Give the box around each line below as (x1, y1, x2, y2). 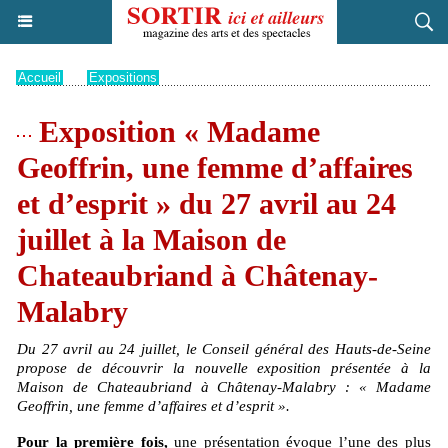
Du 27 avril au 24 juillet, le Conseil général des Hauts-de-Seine (17, 341, 431, 357)
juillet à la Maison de (17, 223, 286, 256)
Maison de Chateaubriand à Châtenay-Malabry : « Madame (17, 379, 431, 395)
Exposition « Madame (31, 115, 320, 148)
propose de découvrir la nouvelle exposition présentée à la (17, 360, 431, 376)
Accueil (18, 70, 61, 85)
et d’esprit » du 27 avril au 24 (17, 187, 396, 220)
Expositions (89, 70, 157, 85)
